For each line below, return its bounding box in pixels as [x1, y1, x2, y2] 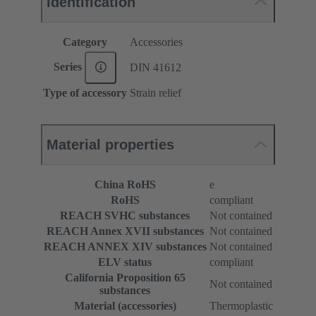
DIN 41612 [130, 61, 181, 74]
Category [63, 36, 107, 49]
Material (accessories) [73, 300, 176, 312]
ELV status [98, 256, 152, 269]
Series [53, 60, 85, 73]
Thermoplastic [209, 300, 273, 312]
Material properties [47, 137, 174, 153]
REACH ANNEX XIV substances [43, 241, 207, 253]
